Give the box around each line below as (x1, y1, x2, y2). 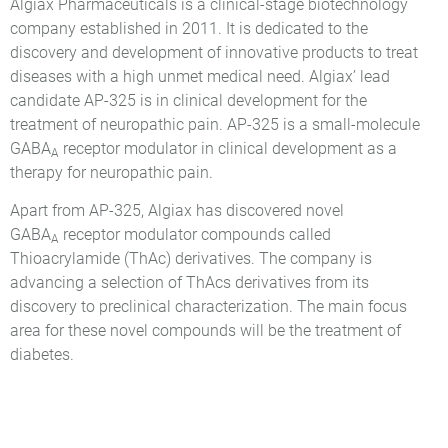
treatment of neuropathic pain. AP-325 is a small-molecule (10, 114, 420, 134)
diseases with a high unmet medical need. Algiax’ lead (10, 66, 390, 86)
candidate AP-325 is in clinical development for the (10, 90, 367, 110)
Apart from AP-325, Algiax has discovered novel (10, 201, 344, 221)
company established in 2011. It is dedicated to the (10, 18, 368, 38)
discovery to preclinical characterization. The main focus (10, 297, 407, 317)
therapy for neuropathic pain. (10, 162, 213, 182)
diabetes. (10, 345, 74, 365)
